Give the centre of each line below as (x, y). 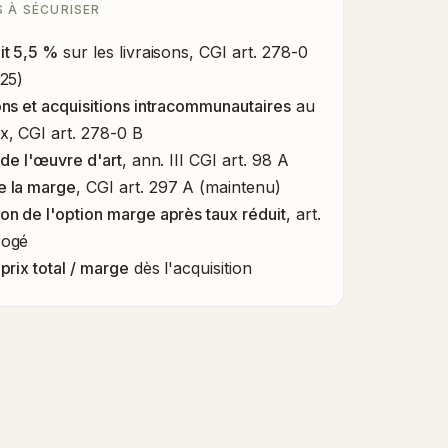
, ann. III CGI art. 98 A (205, 159)
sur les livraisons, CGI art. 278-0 (183, 51)
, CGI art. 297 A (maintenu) (178, 186)
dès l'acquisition (190, 267)
